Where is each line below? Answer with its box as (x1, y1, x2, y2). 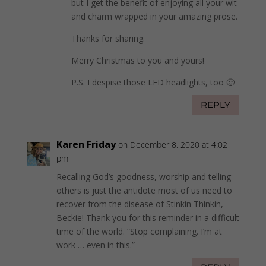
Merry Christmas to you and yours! (71, 54, 204, 66)
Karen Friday (56, 137, 116, 151)
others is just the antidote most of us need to (56, 184, 232, 196)
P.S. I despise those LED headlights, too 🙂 (71, 76, 235, 88)
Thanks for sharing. (71, 32, 145, 44)
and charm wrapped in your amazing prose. (71, 10, 237, 22)
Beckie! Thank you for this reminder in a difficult (56, 211, 239, 223)
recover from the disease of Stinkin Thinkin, (56, 198, 223, 210)
